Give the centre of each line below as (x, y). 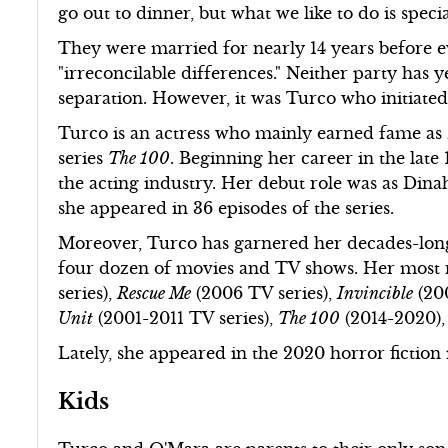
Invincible (375, 292)
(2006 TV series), (264, 292)
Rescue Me (154, 292)
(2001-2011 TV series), (186, 317)
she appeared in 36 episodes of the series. (226, 207)
